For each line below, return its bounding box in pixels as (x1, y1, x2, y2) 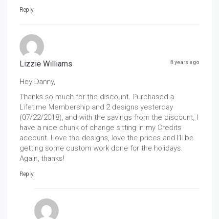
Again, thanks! (20, 153, 64, 163)
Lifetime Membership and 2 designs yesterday (20, 102, 173, 111)
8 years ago (170, 59, 199, 66)
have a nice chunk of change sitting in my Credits (20, 123, 181, 132)
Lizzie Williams (20, 59, 72, 68)
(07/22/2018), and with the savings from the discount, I (20, 112, 198, 122)
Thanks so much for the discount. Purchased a (20, 92, 174, 101)
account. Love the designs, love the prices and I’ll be (20, 133, 194, 142)
